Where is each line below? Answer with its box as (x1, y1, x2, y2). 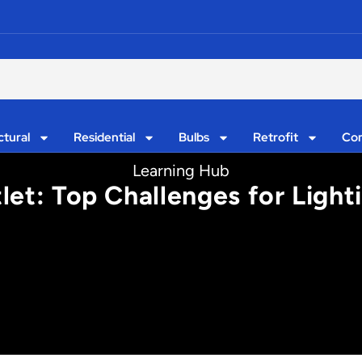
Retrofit (252, 129, 298, 145)
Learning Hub (133, 161, 229, 180)
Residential (74, 129, 136, 145)
